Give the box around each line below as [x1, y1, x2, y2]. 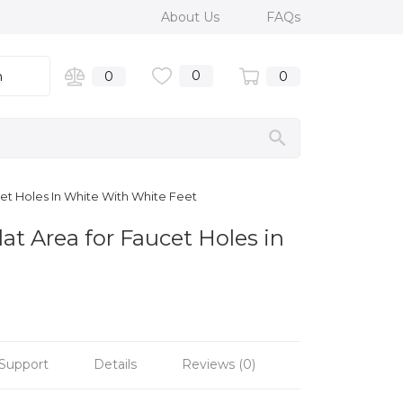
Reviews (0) [182, 355, 255, 372]
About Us [161, 9, 223, 25]
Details [94, 355, 137, 372]
